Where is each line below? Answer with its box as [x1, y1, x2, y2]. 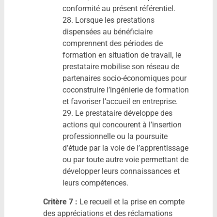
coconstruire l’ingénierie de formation [62, 85, 189, 94]
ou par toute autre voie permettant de [62, 155, 188, 164]
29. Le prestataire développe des [62, 108, 172, 118]
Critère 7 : [43, 197, 77, 206]
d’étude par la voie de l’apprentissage [62, 143, 188, 153]
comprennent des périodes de [62, 38, 163, 48]
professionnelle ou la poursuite [62, 131, 168, 141]
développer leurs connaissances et [62, 166, 180, 176]
